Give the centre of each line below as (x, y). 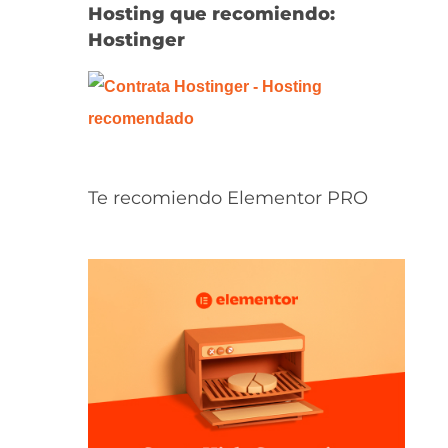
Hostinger (136, 40)
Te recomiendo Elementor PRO (227, 197)
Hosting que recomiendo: (211, 14)
